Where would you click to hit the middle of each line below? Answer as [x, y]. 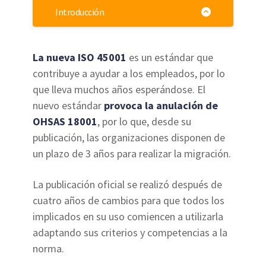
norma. [49, 249]
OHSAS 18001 [65, 122]
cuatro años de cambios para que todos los [129, 201]
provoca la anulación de [161, 106]
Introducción [80, 12]
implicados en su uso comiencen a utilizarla [128, 217]
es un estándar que [171, 58]
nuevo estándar [67, 106]
